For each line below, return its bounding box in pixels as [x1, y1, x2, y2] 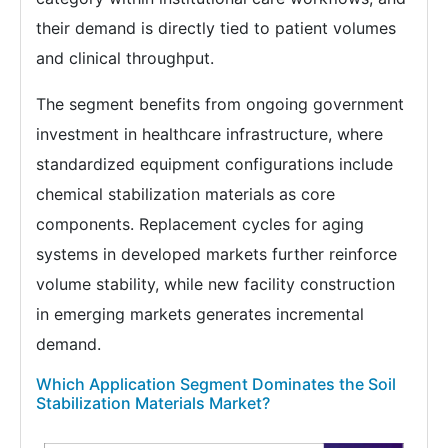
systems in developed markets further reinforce [36, 244, 397, 265]
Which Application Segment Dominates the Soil [36, 374, 396, 395]
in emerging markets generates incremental [36, 304, 364, 325]
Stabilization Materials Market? [36, 393, 270, 414]
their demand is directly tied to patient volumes [36, 18, 396, 39]
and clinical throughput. [36, 48, 214, 69]
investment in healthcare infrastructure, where [36, 124, 383, 145]
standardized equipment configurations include [36, 154, 393, 175]
